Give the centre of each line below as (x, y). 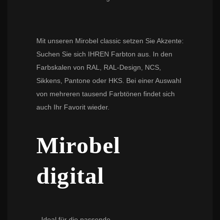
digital (70, 175)
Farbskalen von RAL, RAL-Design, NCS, (99, 67)
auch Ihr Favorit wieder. (73, 107)
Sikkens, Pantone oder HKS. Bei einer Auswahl (109, 80)
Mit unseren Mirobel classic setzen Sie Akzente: (110, 41)
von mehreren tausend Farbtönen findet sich (106, 94)
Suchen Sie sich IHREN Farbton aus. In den (104, 54)
